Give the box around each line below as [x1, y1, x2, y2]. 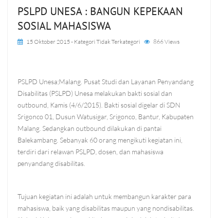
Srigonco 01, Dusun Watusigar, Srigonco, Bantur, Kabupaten [18, 112, 194, 121]
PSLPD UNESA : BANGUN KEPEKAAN [18, 4, 183, 18]
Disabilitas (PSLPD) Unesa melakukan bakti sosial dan [18, 89, 172, 97]
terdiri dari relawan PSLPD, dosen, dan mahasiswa [18, 147, 163, 156]
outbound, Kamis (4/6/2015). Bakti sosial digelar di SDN [18, 101, 181, 109]
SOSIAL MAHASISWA [18, 19, 111, 33]
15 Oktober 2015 [26, 38, 70, 45]
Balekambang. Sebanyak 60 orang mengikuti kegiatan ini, [18, 136, 182, 144]
